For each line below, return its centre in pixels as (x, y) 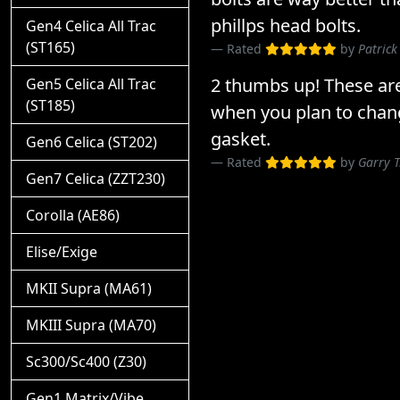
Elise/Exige (62, 252)
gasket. (241, 139)
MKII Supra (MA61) (89, 288)
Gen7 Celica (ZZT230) (96, 179)
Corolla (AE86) (73, 215)
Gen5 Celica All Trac (91, 84)
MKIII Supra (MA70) (91, 325)
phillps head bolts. (286, 26)
